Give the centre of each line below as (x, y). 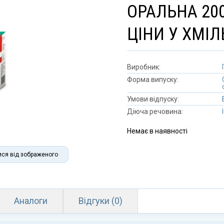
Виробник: (144, 67)
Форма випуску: (153, 79)
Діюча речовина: (155, 111)
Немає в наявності (157, 131)
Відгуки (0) (100, 201)
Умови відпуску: (153, 99)
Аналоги (31, 201)
